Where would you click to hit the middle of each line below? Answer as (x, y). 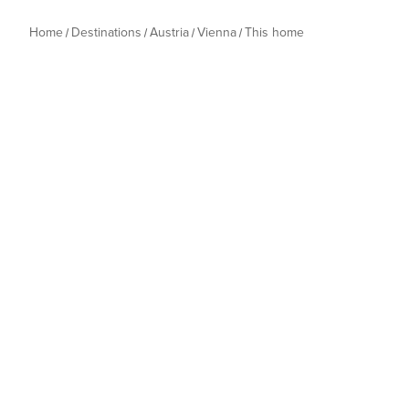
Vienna (217, 32)
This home (274, 32)
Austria (169, 32)
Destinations (106, 32)
